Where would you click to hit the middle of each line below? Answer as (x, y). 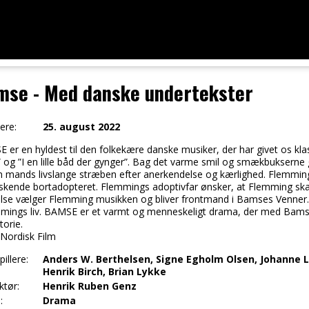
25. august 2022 (81, 127)
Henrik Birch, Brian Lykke (104, 272)
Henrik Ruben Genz (89, 286)
